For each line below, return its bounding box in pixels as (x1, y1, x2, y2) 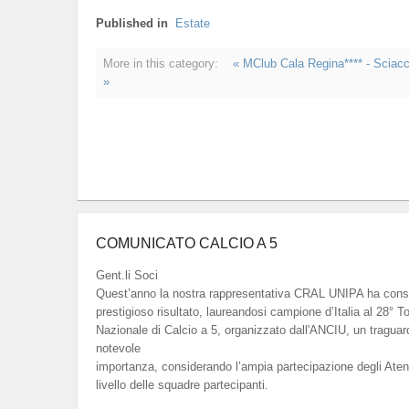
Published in (95, 16, 168, 30)
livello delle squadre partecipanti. (95, 377, 268, 392)
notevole (95, 341, 141, 355)
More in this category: (102, 56, 218, 70)
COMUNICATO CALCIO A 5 (95, 234, 278, 251)
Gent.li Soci (95, 267, 158, 282)
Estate (174, 16, 210, 30)
